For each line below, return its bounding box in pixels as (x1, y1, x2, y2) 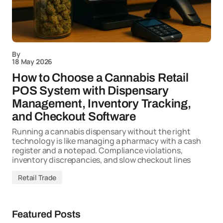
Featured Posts (12, 209, 81, 220)
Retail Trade (18, 173, 57, 182)
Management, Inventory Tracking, (12, 97, 191, 110)
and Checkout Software (12, 110, 136, 123)
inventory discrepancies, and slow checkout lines (12, 154, 191, 165)
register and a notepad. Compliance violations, (12, 145, 183, 156)
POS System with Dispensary (12, 84, 169, 97)
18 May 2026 (12, 57, 53, 66)
